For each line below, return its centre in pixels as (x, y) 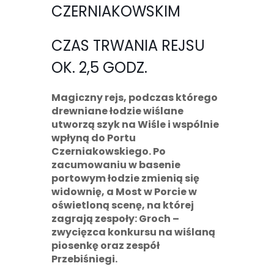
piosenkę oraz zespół (106, 246)
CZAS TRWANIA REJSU (128, 46)
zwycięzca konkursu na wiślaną (133, 232)
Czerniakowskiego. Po (109, 152)
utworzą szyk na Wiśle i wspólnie (135, 125)
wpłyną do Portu (94, 138)
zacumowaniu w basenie (116, 165)
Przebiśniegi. (84, 259)
